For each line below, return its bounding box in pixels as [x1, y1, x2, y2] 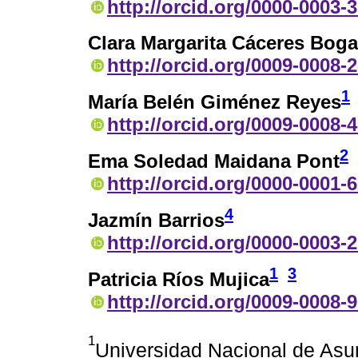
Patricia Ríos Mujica [88, 268, 269, 290]
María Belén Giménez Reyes [88, 91, 341, 113]
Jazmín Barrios [88, 209, 225, 231]
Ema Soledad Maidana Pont [88, 150, 340, 173]
